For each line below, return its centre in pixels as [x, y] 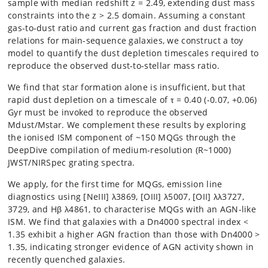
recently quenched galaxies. [67, 259]
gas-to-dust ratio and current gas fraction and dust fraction [132, 28]
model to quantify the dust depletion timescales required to [133, 53]
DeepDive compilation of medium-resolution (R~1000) [119, 150]
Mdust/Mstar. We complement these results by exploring [127, 125]
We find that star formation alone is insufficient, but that [127, 87]
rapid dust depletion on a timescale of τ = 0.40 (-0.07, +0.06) [133, 100]
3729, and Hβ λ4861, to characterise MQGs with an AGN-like [132, 209]
